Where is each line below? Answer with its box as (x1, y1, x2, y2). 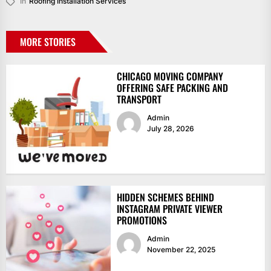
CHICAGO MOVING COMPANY (116, 69, 223, 84)
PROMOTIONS (116, 213, 167, 228)
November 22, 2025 (146, 245, 215, 255)
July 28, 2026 (146, 124, 194, 134)
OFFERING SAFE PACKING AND (116, 80, 228, 96)
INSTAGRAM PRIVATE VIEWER (116, 201, 223, 217)
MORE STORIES (20, 34, 76, 50)
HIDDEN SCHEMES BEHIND (116, 190, 214, 205)
